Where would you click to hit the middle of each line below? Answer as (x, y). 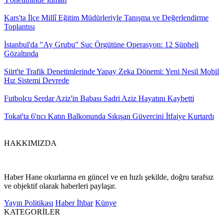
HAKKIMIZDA (30, 143)
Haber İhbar (74, 203)
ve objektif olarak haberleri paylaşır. (60, 186)
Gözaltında (21, 53)
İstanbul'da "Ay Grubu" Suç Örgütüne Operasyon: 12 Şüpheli (101, 44)
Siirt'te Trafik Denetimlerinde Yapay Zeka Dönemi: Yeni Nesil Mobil (111, 71)
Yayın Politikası (29, 203)
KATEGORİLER (32, 212)
